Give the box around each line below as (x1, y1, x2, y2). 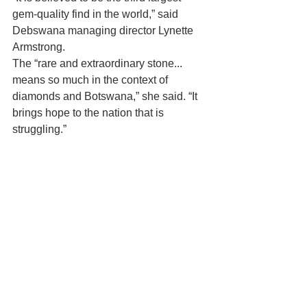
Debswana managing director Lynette (12, 24, 196, 36)
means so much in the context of (12, 73, 173, 86)
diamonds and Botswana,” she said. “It (12, 90, 200, 102)
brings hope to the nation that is (12, 106, 169, 119)
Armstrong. (12, 40, 65, 53)
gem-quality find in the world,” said (12, 8, 181, 20)
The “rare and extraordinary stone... (12, 57, 185, 69)
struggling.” (12, 123, 66, 135)
